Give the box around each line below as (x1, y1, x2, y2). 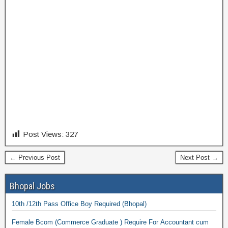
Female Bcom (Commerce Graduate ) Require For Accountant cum (12, 218, 209, 226)
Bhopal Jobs (10, 181, 55, 191)
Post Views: (23, 130, 64, 138)
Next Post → (180, 154, 218, 161)
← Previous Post (10, 154, 60, 161)
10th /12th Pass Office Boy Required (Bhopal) (122, 200, 147, 208)
